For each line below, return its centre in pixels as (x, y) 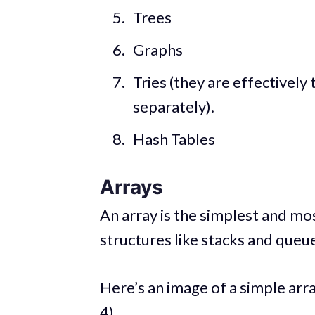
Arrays (131, 187)
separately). (173, 106)
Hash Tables (174, 139)
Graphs (157, 49)
